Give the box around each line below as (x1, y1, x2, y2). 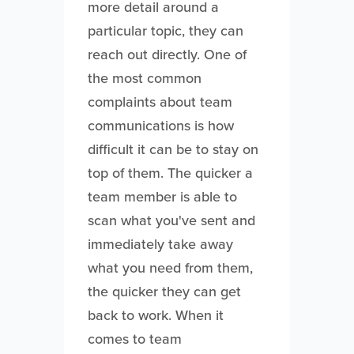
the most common (87, 68, 201, 88)
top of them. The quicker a (87, 163, 253, 183)
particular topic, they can (87, 21, 243, 41)
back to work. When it (87, 305, 224, 326)
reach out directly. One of (87, 44, 247, 65)
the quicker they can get (87, 281, 241, 302)
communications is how (87, 115, 234, 136)
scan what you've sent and (87, 210, 255, 231)
